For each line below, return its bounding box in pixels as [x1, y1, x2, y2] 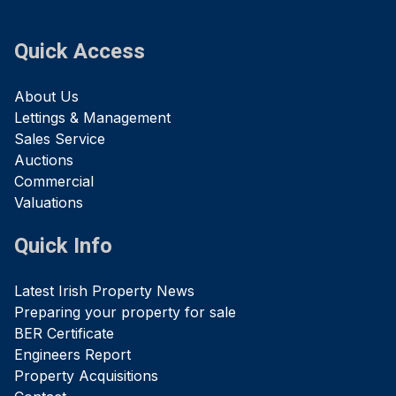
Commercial [14, 172, 94, 191]
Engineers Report [14, 346, 131, 364]
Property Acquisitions [14, 367, 158, 385]
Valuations [14, 194, 83, 212]
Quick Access [14, 36, 145, 68]
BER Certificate [14, 324, 114, 343]
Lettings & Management [14, 109, 171, 127]
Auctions [14, 151, 73, 170]
